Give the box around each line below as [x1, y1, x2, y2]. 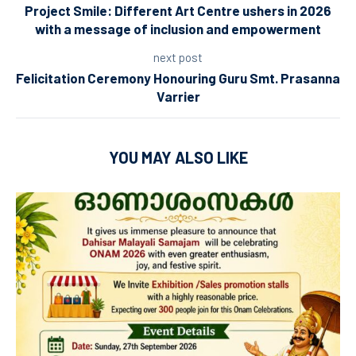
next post [153, 50, 203, 65]
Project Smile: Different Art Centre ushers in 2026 [25, 2, 331, 19]
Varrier [156, 88, 200, 105]
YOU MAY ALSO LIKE [108, 148, 248, 168]
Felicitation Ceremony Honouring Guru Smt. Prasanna [16, 70, 340, 87]
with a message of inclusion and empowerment [35, 21, 321, 37]
